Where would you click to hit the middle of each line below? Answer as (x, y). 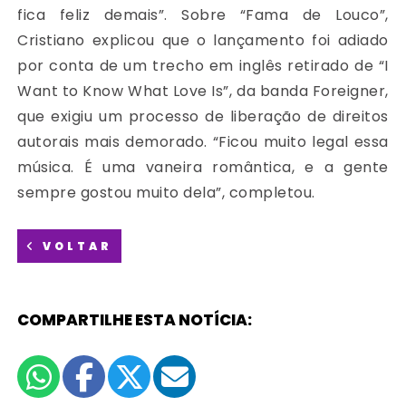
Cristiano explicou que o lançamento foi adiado (203, 41)
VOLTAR (75, 246)
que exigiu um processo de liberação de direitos (203, 117)
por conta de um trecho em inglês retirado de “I (203, 66)
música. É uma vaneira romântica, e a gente (203, 168)
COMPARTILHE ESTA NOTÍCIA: (135, 320)
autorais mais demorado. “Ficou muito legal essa (203, 142)
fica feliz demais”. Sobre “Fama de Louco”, (203, 15)
